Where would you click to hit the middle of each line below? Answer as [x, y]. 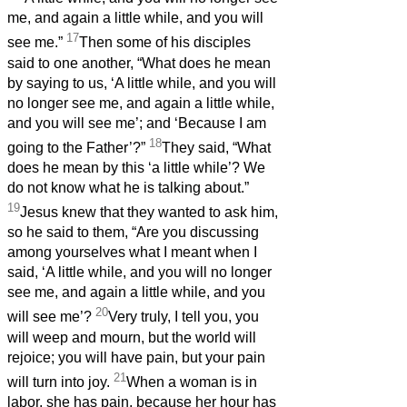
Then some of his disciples [165, 43]
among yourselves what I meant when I [132, 253]
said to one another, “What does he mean [139, 63]
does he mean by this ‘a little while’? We [136, 167]
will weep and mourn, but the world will [132, 337]
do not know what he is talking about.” [128, 187]
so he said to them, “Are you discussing [133, 233]
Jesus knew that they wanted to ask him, [149, 213]
